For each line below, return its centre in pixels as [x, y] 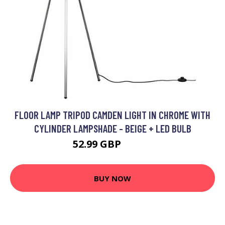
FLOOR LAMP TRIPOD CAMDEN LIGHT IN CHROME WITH [113, 115]
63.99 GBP [138, 146]
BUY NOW [113, 178]
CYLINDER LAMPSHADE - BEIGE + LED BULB [113, 129]
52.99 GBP [98, 144]
